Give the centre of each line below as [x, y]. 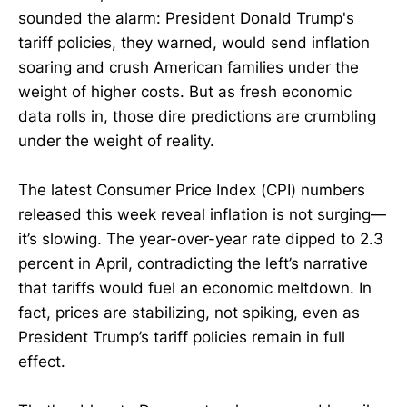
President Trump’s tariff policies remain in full [182, 338]
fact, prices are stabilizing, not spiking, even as [189, 313]
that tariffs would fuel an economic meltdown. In [195, 288]
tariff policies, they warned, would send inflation [194, 43]
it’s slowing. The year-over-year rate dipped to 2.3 [201, 239]
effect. [42, 362]
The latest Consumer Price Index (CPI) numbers [192, 190]
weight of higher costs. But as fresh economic [185, 92]
